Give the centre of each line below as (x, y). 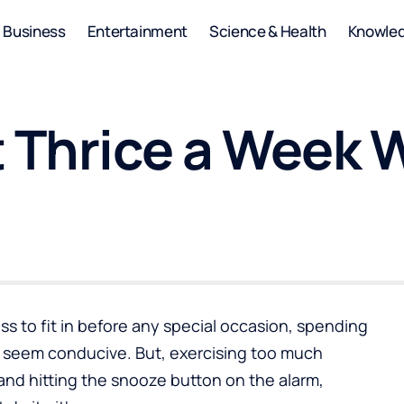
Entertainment (138, 31)
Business (34, 31)
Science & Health (268, 31)
